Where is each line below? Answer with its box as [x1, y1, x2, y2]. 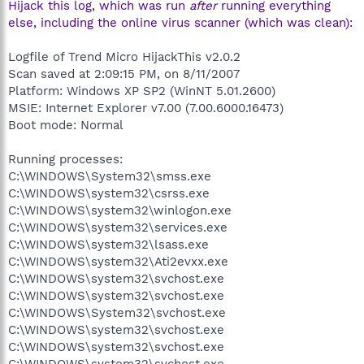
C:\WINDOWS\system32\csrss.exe [8, 185, 210, 201]
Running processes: [8, 151, 123, 167]
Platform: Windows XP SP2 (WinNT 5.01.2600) [8, 83, 275, 98]
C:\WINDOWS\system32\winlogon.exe [8, 202, 232, 218]
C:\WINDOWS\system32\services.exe [8, 219, 227, 235]
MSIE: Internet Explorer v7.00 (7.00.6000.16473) [8, 100, 284, 115]
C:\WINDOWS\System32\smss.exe [8, 168, 211, 184]
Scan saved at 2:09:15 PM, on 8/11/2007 [8, 66, 240, 81]
